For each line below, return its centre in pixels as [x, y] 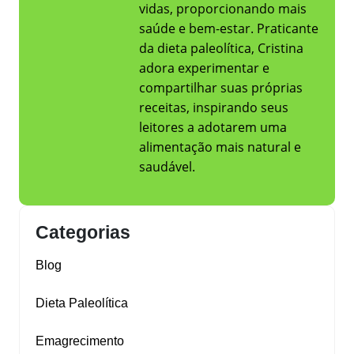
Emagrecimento [80, 341]
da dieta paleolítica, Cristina [221, 49]
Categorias [83, 233]
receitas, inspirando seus [214, 108]
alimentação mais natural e [220, 147]
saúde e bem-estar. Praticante [229, 29]
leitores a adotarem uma [213, 128]
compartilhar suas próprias [221, 88]
